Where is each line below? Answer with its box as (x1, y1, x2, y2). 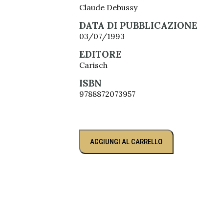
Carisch (79, 60, 108, 70)
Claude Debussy (79, 2, 137, 12)
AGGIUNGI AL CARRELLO (90, 137, 163, 146)
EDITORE (79, 48, 122, 60)
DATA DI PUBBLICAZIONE (79, 20, 197, 31)
